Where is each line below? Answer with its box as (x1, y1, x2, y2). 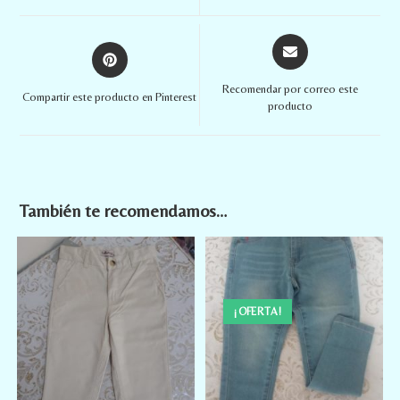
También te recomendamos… (20, 199, 229, 221)
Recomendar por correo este (221, 81, 358, 96)
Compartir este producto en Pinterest (22, 90, 197, 104)
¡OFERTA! (234, 304, 282, 318)
